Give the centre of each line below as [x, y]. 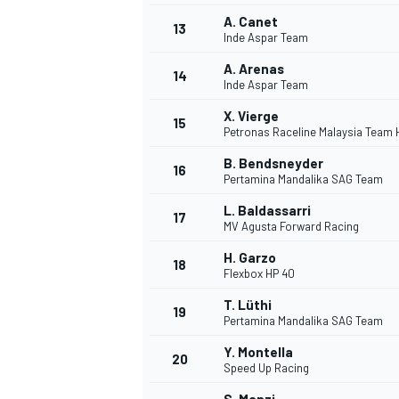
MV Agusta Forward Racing [291, 227]
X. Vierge [251, 116]
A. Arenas [254, 69]
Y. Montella [258, 352]
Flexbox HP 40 [259, 274]
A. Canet [251, 22]
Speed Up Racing [266, 368]
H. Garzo [250, 258]
